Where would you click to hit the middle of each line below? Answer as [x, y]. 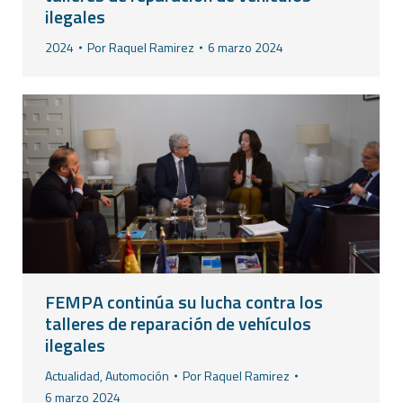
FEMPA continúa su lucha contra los [184, 302]
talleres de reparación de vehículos [178, 324]
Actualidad [72, 376]
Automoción [137, 376]
